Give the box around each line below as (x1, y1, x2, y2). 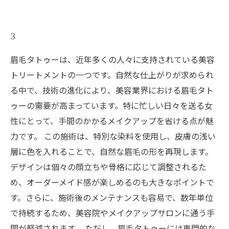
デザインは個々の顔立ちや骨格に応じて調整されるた (10, 161, 207, 173)
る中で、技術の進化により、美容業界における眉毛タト (10, 84, 214, 96)
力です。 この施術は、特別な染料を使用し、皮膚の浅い (10, 130, 216, 142)
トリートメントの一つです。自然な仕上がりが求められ (10, 68, 214, 81)
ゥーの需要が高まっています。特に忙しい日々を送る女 (10, 99, 213, 111)
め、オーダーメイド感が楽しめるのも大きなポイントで (10, 176, 214, 188)
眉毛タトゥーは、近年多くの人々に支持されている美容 (10, 53, 215, 65)
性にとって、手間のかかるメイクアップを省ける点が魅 (10, 114, 214, 127)
